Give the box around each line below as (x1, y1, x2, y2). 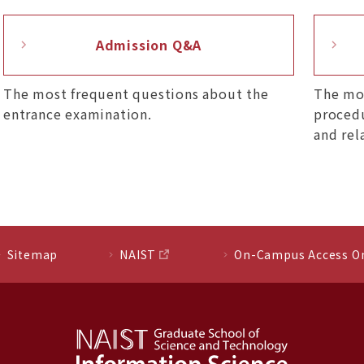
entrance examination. (3, 103, 152, 123)
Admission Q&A (95, 34, 202, 54)
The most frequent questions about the (3, 83, 269, 103)
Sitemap (6, 245, 58, 262)
